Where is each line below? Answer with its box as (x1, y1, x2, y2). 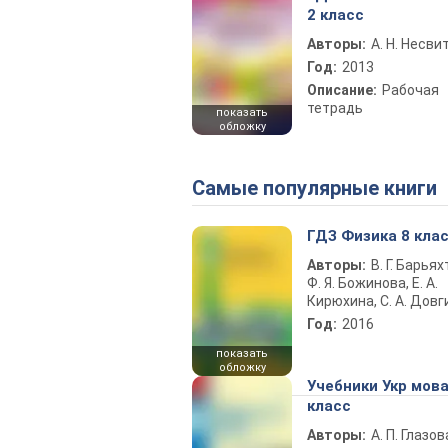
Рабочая (382, 82, 439, 98)
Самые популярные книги (205, 176, 437, 200)
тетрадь (307, 100, 363, 116)
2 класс (307, 6, 364, 24)
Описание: (307, 82, 377, 98)
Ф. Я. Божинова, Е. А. (307, 275, 438, 291)
